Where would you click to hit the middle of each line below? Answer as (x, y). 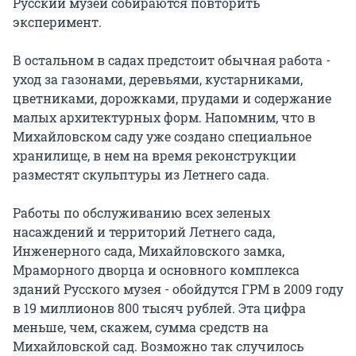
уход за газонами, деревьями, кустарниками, (158, 79)
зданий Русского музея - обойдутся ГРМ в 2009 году (178, 288)
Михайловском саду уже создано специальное (162, 136)
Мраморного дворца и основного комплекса (156, 269)
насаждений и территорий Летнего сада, (144, 231)
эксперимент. (57, 21)
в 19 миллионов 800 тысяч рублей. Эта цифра (159, 308)
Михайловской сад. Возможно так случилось (158, 346)
